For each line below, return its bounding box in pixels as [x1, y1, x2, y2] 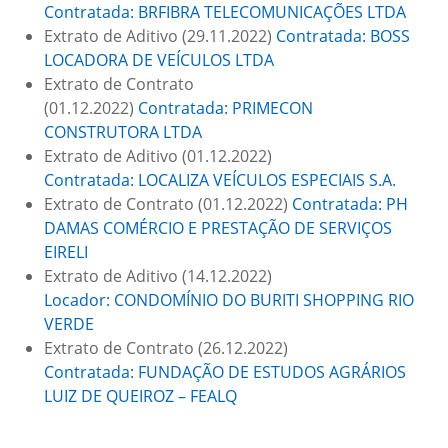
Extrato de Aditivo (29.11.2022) [44, 25, 276, 47]
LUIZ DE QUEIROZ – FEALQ [44, 385, 237, 407]
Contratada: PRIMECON [138, 97, 313, 119]
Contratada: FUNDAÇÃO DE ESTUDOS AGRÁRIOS [44, 361, 406, 383]
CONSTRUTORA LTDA [44, 121, 202, 143]
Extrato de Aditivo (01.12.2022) [44, 145, 272, 167]
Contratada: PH [292, 193, 408, 215]
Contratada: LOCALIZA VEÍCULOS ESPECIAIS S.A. [44, 169, 396, 191]
